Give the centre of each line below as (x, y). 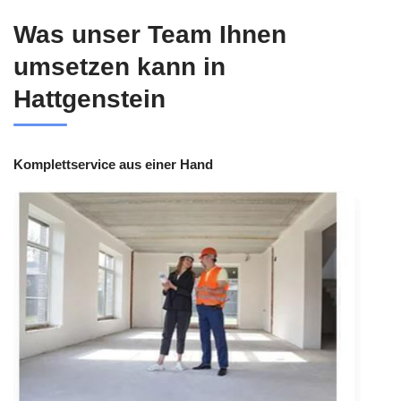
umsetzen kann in (119, 66)
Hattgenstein (90, 98)
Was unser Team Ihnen (150, 34)
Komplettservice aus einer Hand (113, 164)
